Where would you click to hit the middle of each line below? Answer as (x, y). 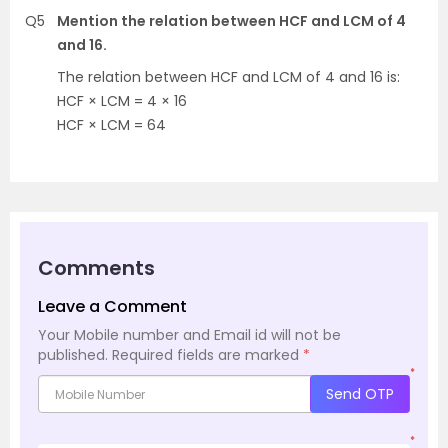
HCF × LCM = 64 (111, 124)
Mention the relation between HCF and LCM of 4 (231, 20)
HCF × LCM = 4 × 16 (122, 100)
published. (73, 354)
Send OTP (360, 393)
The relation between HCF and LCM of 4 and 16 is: (228, 76)
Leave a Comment (112, 306)
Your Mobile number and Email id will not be (189, 334)
